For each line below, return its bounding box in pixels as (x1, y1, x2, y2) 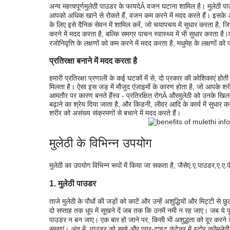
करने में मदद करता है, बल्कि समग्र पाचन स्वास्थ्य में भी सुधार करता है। (49, 29, 228, 38)
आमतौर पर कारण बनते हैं (49, 91, 112, 100)
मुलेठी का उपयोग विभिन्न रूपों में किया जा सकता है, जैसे (49, 161, 187, 170)
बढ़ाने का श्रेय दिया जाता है (49, 100, 118, 109)
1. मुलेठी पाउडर (49, 178, 96, 188)
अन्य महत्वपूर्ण (49, 2, 84, 10)
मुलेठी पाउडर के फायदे (84, 2, 140, 10)
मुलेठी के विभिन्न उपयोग (49, 136, 152, 150)
